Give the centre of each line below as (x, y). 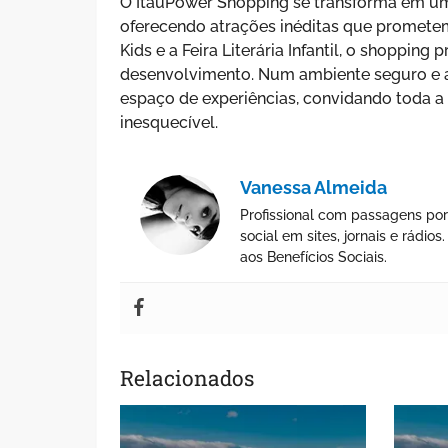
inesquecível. (169, 122)
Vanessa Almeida (314, 187)
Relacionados (187, 377)
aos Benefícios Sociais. (314, 256)
